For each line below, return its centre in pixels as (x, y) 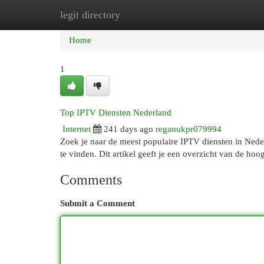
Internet (77, 129)
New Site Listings (150, 15)
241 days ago (128, 129)
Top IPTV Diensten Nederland (116, 113)
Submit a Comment (98, 203)
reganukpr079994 (189, 129)
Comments (91, 180)
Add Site (216, 15)
